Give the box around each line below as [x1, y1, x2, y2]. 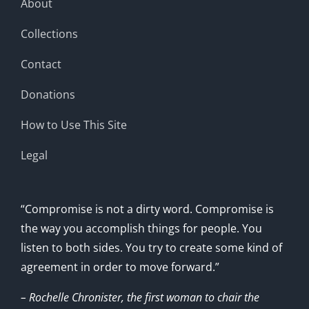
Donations [21, 86, 75, 102]
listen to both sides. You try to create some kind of [21, 239, 282, 255]
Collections [21, 26, 78, 41]
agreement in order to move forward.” [21, 259, 219, 275]
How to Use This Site [21, 117, 127, 132]
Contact [21, 56, 61, 72]
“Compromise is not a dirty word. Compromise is [21, 201, 274, 217]
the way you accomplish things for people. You [21, 220, 262, 236]
